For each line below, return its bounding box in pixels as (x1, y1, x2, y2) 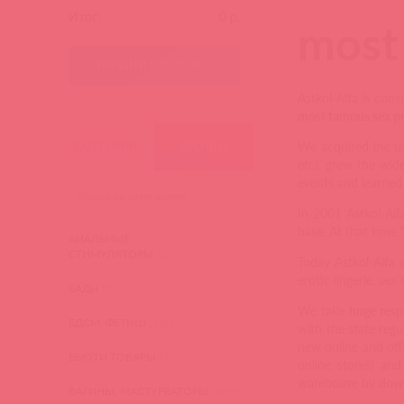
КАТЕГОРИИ (72, 140, 137, 153)
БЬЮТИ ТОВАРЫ (69, 350, 157, 363)
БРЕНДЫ (180, 140, 228, 153)
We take (298, 303, 349, 318)
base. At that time (298, 224, 401, 239)
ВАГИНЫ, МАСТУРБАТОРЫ (69, 384, 209, 398)
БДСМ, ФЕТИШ (69, 316, 147, 329)
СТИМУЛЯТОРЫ (69, 247, 154, 261)
